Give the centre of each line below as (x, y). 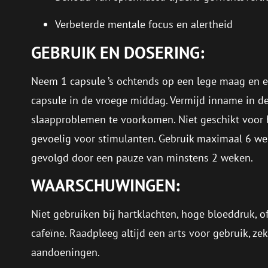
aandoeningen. (66, 252)
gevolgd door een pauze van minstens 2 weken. (142, 157)
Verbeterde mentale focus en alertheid (144, 25)
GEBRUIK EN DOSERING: (118, 52)
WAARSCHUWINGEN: (106, 185)
